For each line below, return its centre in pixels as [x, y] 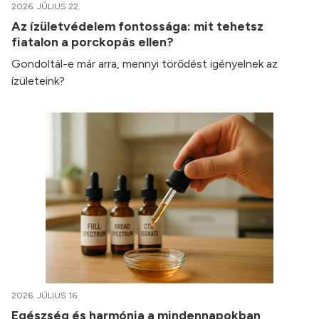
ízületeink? [38, 81]
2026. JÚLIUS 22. [46, 7]
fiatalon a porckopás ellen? [94, 42]
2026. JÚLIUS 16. [45, 296]
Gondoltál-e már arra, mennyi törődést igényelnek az [145, 64]
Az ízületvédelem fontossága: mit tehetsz [137, 26]
